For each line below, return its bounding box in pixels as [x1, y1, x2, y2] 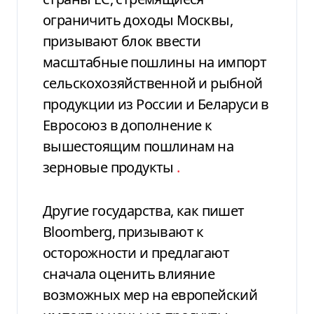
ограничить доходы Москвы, [43, 10, 233, 29]
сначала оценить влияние [43, 264, 215, 283]
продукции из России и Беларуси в [43, 94, 269, 114]
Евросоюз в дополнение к [43, 115, 212, 135]
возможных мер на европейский [43, 285, 258, 304]
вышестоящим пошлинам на [43, 136, 234, 156]
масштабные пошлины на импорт [43, 52, 267, 71]
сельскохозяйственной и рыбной [43, 73, 263, 93]
